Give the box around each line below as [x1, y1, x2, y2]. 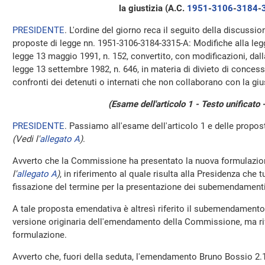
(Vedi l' [12, 134, 40, 144]
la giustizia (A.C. [119, 3, 187, 14]
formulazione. [12, 230, 67, 240]
